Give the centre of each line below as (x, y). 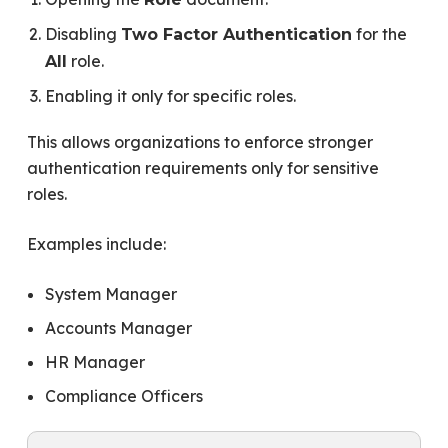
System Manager (110, 294)
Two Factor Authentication (236, 35)
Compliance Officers (123, 396)
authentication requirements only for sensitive (202, 168)
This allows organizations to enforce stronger (199, 142)
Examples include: (96, 244)
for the (379, 34)
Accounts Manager (118, 328)
